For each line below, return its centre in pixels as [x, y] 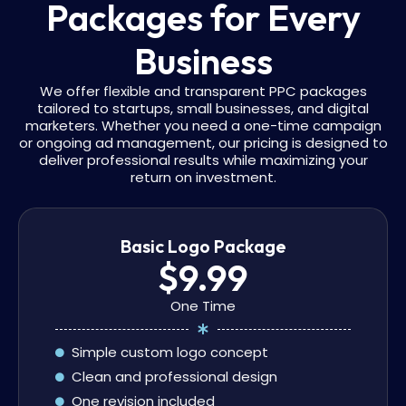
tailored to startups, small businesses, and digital [203, 109]
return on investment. [203, 178]
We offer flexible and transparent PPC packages [203, 92]
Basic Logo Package [203, 246]
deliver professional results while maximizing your [203, 160]
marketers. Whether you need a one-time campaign [203, 126]
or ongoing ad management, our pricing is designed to [203, 143]
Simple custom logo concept [169, 353]
